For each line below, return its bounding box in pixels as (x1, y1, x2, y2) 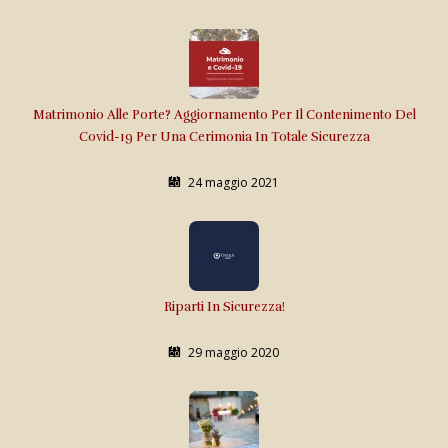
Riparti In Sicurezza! (163, 298, 285, 315)
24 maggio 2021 (188, 173, 279, 191)
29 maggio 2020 (188, 343, 279, 361)
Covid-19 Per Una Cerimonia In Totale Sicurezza (78, 128, 370, 145)
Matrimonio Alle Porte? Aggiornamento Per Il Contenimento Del (32, 106, 416, 123)
